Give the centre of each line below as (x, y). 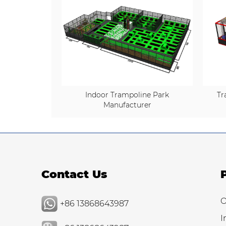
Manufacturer (127, 105)
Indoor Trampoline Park (127, 95)
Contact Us (74, 174)
